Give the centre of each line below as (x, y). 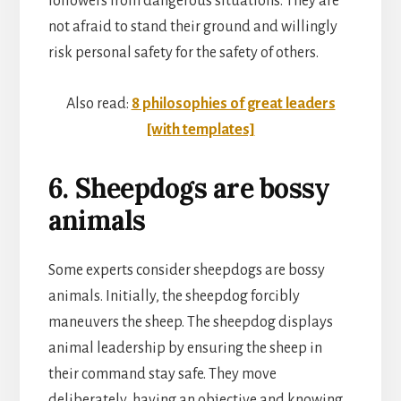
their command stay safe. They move (162, 374)
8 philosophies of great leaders (233, 103)
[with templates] (200, 129)
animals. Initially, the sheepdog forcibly (174, 296)
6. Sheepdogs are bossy (189, 188)
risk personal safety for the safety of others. (183, 52)
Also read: (98, 103)
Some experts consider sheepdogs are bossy (186, 270)
